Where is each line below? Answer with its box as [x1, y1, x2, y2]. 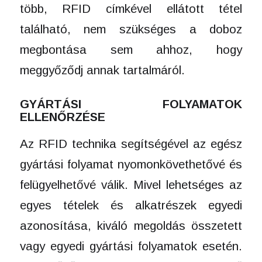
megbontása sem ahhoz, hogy [19, 42, 243, 56]
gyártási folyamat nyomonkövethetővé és [19, 157, 243, 171]
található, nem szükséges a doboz [19, 22, 243, 36]
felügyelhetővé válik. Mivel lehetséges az [19, 178, 243, 192]
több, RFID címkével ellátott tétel [19, 1, 243, 15]
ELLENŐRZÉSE [19, 110, 105, 123]
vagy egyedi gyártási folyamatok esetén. [19, 239, 243, 253]
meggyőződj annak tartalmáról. [19, 63, 185, 77]
